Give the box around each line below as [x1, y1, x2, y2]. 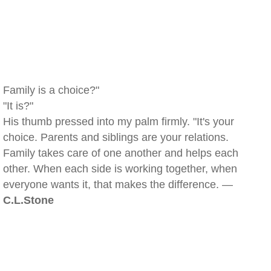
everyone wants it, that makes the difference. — [3, 178, 233, 191]
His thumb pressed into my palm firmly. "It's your [3, 116, 234, 128]
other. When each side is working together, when [3, 163, 237, 175]
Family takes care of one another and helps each [3, 147, 238, 159]
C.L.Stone [3, 194, 54, 206]
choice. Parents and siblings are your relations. [3, 131, 229, 143]
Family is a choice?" [3, 84, 99, 96]
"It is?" [3, 100, 33, 112]
